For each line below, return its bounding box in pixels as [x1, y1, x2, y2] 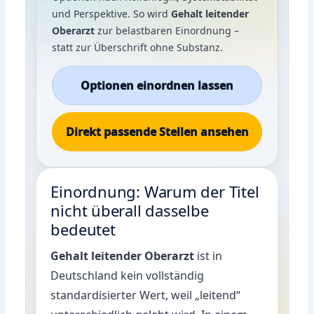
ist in [194, 247, 223, 264]
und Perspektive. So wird [52, 6, 172, 20]
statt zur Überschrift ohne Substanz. [52, 40, 224, 54]
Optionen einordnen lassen [81, 77, 233, 93]
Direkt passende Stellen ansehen [65, 123, 249, 139]
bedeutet [50, 218, 116, 240]
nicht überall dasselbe [50, 199, 209, 221]
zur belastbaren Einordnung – [95, 23, 240, 37]
